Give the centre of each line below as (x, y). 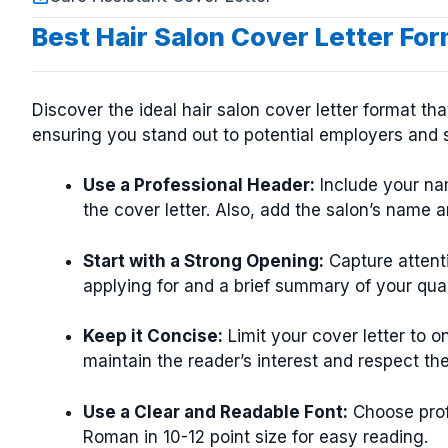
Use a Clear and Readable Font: (215, 411)
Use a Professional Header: (199, 185)
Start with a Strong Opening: (203, 260)
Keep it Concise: (153, 336)
